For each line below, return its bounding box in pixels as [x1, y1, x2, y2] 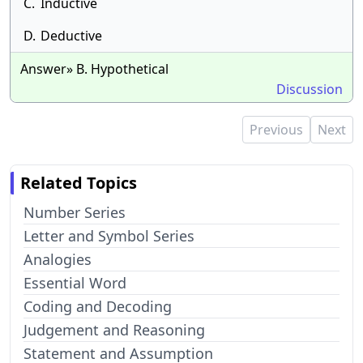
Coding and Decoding [23, 297, 172, 316]
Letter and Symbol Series [23, 226, 194, 246]
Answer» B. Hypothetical [20, 60, 169, 78]
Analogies [23, 250, 92, 269]
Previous [250, 121, 303, 139]
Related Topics [20, 172, 137, 194]
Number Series [23, 203, 126, 222]
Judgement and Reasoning [23, 320, 205, 340]
